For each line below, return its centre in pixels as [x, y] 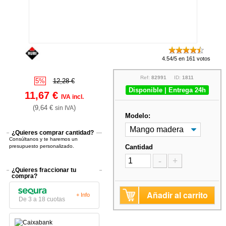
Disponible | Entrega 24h [167, 90]
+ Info [83, 195]
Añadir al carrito [177, 195]
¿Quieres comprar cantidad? [53, 132]
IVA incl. [73, 97]
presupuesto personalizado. [42, 146]
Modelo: [138, 116]
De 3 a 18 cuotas [42, 199]
